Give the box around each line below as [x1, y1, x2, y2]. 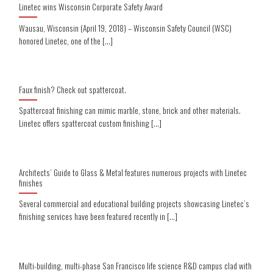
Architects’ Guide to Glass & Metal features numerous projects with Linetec [19, 166, 247, 179]
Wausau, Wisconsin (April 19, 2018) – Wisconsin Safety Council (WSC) [19, 21, 232, 34]
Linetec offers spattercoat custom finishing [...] [19, 117, 162, 130]
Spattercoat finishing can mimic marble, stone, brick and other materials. [19, 104, 241, 117]
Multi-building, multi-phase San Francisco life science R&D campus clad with [19, 259, 252, 272]
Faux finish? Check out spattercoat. [19, 83, 127, 96]
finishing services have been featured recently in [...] [19, 210, 178, 223]
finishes [19, 176, 43, 189]
